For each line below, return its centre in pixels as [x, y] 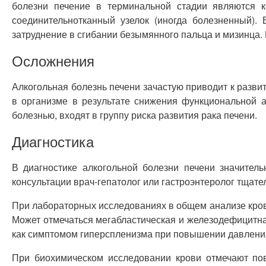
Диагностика [53, 141]
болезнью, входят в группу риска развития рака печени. [134, 115]
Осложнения [53, 60]
